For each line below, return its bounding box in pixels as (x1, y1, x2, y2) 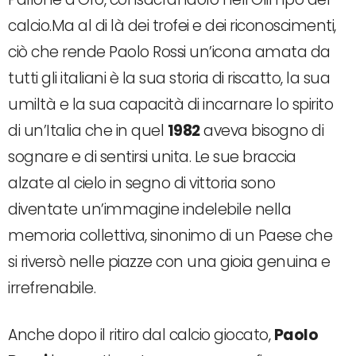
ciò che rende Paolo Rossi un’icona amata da (8, 41, 331, 64)
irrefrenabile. (8, 277, 95, 300)
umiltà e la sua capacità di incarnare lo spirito (8, 94, 333, 116)
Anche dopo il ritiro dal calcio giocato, (8, 324, 274, 346)
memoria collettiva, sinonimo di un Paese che (8, 225, 332, 247)
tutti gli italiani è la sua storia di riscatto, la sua (8, 68, 330, 90)
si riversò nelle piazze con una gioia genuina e (8, 251, 331, 273)
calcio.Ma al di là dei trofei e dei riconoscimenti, (8, 15, 336, 37)
